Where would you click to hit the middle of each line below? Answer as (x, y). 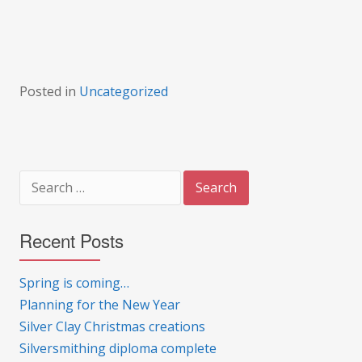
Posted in (49, 91)
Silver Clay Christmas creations (112, 326)
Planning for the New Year (100, 305)
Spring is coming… (74, 283)
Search (35, 178)
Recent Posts (72, 240)
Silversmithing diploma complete (118, 348)
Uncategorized (124, 91)
